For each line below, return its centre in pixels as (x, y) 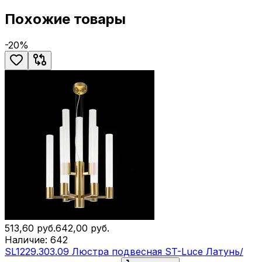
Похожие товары (65, 19)
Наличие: (27, 240)
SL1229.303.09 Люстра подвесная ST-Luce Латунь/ (124, 251)
